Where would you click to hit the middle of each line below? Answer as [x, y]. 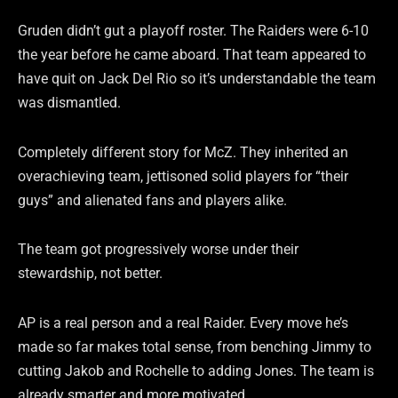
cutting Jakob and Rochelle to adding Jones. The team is [196, 371]
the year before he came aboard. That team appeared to [192, 54]
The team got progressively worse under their [158, 250]
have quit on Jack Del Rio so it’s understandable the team [197, 78]
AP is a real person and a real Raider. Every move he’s [183, 323]
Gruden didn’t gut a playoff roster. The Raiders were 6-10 [193, 30]
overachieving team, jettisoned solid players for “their [183, 176]
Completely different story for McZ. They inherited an [183, 152]
